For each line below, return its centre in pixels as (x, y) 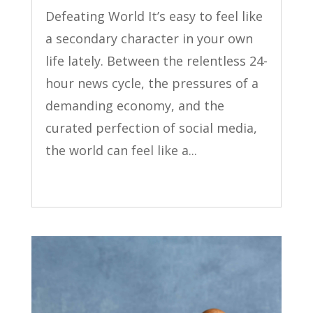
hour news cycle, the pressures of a (152, 83)
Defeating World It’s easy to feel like (154, 16)
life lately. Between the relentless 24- (156, 61)
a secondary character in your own (149, 39)
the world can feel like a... (121, 151)
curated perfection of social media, (151, 128)
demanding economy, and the (134, 106)
